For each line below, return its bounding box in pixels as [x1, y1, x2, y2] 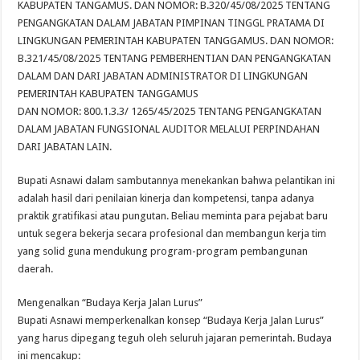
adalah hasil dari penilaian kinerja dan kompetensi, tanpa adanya [18, 192, 315, 205]
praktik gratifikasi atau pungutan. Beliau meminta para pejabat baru [18, 210, 329, 223]
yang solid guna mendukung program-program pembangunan [18, 245, 309, 258]
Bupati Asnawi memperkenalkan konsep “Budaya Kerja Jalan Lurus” [18, 314, 325, 327]
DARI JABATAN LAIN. [18, 141, 112, 153]
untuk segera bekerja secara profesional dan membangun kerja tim [18, 227, 327, 240]
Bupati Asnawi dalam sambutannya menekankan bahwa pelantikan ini [18, 174, 336, 187]
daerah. [18, 263, 54, 276]
